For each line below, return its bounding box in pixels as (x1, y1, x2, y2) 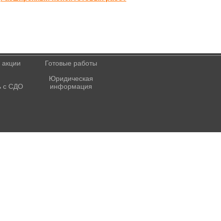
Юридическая (48, 74, 93, 82)
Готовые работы (44, 59, 97, 67)
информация (49, 82, 92, 90)
